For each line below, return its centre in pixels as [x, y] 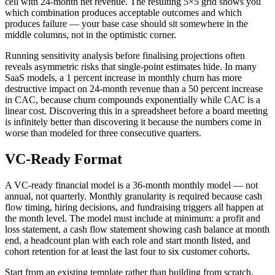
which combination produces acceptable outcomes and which [123, 13]
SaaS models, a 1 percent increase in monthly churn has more [123, 78]
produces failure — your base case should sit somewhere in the [126, 24]
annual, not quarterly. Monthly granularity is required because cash [134, 196]
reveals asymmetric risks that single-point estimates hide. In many [131, 67]
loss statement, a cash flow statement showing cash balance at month [137, 230]
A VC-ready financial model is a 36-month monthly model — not [131, 185]
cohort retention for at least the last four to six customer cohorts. [127, 252]
